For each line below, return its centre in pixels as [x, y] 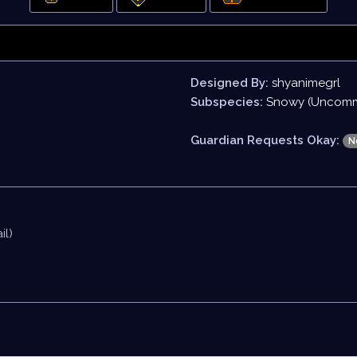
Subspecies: [227, 102]
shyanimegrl [306, 83]
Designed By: [229, 83]
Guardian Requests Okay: [265, 140]
